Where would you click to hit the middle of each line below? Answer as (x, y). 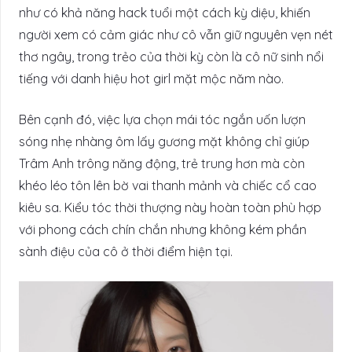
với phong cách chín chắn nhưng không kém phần (163, 230)
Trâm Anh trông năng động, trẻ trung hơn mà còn (162, 164)
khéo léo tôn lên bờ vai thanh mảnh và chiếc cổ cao (168, 186)
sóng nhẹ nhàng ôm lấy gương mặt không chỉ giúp (164, 142)
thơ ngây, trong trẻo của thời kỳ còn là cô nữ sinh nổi (171, 57)
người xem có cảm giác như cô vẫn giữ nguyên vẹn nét (176, 35)
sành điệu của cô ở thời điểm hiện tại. (126, 252)
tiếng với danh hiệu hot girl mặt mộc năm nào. (151, 79)
